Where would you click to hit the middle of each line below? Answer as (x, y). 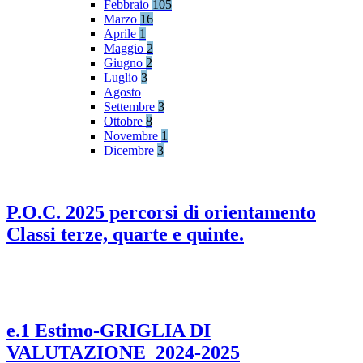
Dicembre (130, 151)
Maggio (125, 49)
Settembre (131, 107)
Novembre (132, 136)
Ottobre (125, 122)
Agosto (122, 92)
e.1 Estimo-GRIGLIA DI (109, 330)
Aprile (122, 34)
